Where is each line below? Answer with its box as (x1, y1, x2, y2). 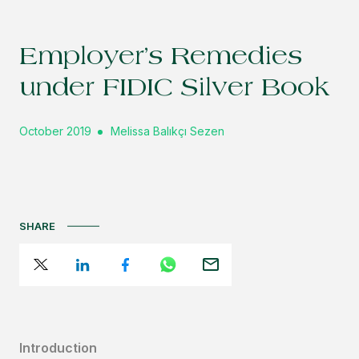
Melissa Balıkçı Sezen (111, 124, 224, 138)
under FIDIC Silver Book (19, 77, 329, 103)
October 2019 (19, 124, 91, 138)
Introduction (19, 340, 97, 356)
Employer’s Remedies (19, 46, 302, 71)
